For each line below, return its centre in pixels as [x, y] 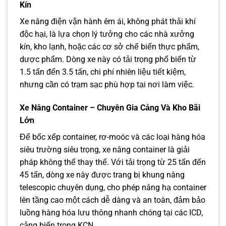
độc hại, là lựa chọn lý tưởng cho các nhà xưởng [107, 34]
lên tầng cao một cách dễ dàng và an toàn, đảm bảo [112, 200]
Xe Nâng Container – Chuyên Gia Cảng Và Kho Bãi [110, 108]
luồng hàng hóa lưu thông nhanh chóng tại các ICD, [111, 213]
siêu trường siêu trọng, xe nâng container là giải [105, 150]
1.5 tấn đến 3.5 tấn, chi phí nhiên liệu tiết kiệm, [103, 72]
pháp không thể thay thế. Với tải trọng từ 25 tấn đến [113, 162]
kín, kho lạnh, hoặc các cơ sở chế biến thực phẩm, [109, 47]
